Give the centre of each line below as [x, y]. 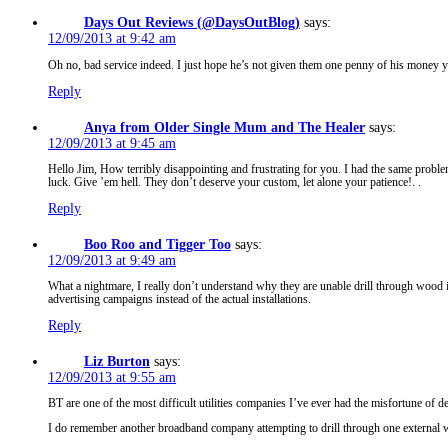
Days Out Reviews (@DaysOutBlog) [192, 23]
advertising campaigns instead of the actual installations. [179, 300]
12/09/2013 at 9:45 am [112, 143]
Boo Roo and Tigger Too [157, 244]
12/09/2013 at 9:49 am [112, 260]
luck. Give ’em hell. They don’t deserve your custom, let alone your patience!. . [234, 183]
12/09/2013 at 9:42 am [112, 39]
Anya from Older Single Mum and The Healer [224, 127]
